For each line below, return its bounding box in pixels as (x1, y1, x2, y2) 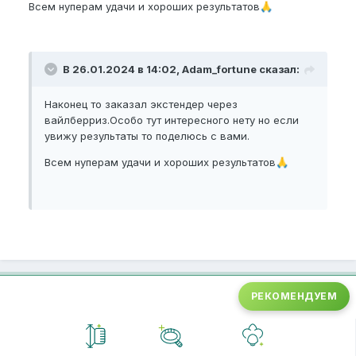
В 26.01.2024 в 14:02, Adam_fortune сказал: (63, 63, 300, 76)
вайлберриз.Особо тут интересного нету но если (44, 114, 299, 127)
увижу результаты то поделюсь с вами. (44, 130, 250, 143)
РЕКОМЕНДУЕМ (250, 290, 337, 303)
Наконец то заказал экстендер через (44, 98, 238, 111)
